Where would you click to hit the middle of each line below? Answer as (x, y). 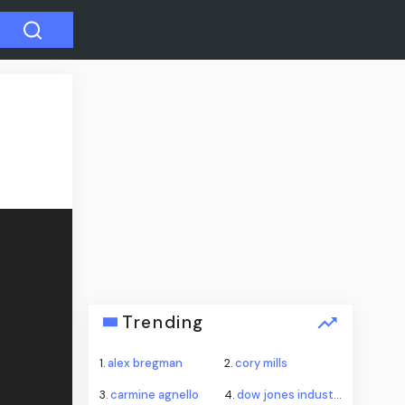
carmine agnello (155, 394)
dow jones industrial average (285, 394)
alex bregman (146, 363)
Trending (163, 322)
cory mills (261, 363)
